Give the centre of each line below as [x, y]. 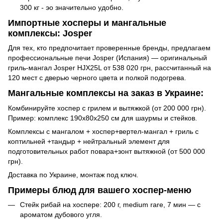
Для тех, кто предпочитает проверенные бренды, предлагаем [109, 48]
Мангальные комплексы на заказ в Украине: [106, 93]
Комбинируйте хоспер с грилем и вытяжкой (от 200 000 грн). [107, 108]
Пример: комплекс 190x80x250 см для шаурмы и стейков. [103, 118]
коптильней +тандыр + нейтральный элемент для [89, 141]
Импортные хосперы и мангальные [87, 23]
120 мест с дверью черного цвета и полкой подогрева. [98, 78]
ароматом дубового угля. [61, 215]
